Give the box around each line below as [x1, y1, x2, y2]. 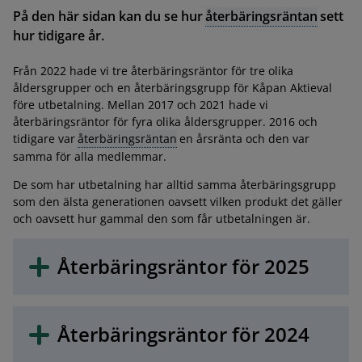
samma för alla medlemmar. [12, 148, 166, 164]
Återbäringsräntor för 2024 [57, 320, 309, 347]
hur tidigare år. [12, 26, 104, 44]
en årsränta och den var [179, 130, 309, 146]
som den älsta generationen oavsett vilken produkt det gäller [12, 193, 343, 209]
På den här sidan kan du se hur [12, 6, 203, 25]
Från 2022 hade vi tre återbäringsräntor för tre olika [12, 62, 293, 78]
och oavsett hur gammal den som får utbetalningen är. [12, 210, 310, 226]
